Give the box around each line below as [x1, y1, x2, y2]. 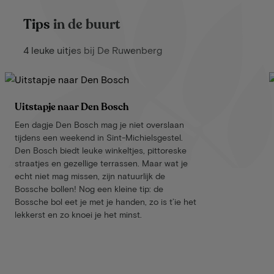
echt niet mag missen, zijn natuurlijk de [15, 171, 165, 182]
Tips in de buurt [23, 15, 120, 34]
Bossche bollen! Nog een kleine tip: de [15, 183, 163, 194]
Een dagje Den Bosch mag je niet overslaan [15, 119, 184, 130]
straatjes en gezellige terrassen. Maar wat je [15, 158, 188, 169]
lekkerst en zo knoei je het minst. [15, 209, 142, 220]
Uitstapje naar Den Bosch [15, 100, 129, 114]
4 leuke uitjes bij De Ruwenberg [23, 44, 162, 56]
